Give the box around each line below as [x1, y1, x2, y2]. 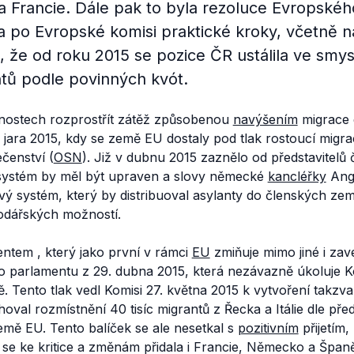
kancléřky [267, 168, 326, 184]
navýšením [232, 111, 298, 127]
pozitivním [237, 320, 299, 336]
